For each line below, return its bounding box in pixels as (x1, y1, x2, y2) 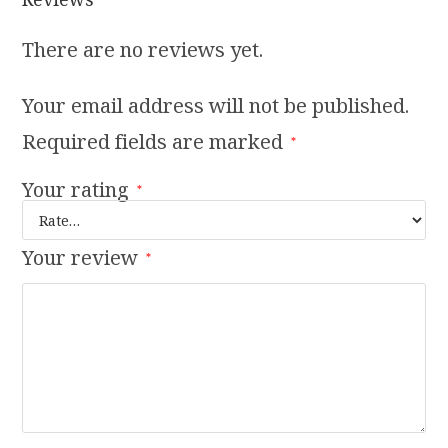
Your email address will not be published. (22, 92, 410, 120)
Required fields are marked (22, 128, 289, 156)
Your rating (22, 176, 135, 204)
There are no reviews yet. (22, 36, 264, 64)
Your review (22, 244, 144, 272)
